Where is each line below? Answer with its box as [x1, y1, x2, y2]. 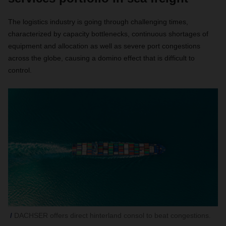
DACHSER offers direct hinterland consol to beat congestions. [14, 211, 211, 219]
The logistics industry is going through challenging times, [8, 18, 188, 26]
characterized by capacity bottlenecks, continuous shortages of [8, 30, 208, 38]
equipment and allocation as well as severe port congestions [8, 42, 200, 50]
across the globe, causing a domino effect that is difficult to [8, 54, 195, 62]
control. [8, 66, 32, 74]
